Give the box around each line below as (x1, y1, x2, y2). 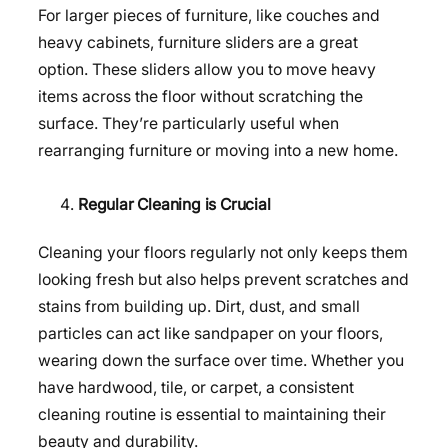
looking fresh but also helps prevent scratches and (38, 269, 409, 289)
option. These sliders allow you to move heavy (38, 60, 376, 80)
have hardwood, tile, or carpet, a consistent (38, 377, 354, 397)
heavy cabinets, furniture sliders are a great (38, 33, 358, 53)
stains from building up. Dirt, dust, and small (38, 296, 360, 316)
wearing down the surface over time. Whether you (38, 350, 404, 370)
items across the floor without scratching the (38, 87, 363, 107)
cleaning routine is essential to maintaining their (38, 404, 386, 424)
